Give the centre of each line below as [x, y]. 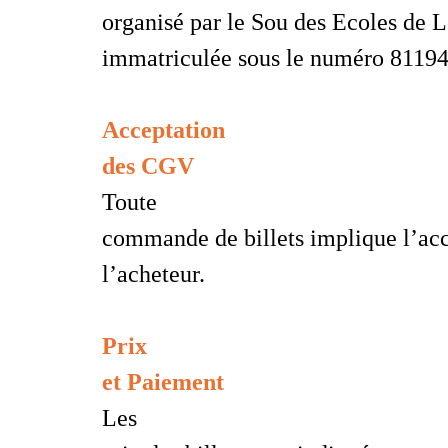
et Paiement [163, 381]
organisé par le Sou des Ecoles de [267, 21]
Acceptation [163, 129]
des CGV [148, 165]
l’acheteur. [153, 273]
